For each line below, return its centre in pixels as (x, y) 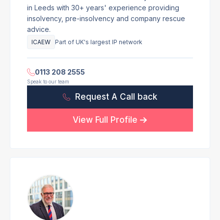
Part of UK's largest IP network (99, 42)
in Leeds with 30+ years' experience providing (103, 8)
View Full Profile (105, 120)
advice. (39, 29)
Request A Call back (116, 97)
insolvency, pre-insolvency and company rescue (106, 18)
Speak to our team (48, 82)
